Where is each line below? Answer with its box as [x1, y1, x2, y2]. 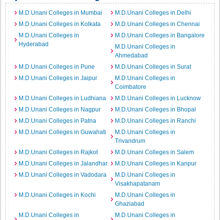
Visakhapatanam [115, 180, 160, 187]
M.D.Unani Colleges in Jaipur [19, 75, 98, 82]
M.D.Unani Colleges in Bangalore [115, 32, 205, 39]
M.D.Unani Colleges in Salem [115, 149, 194, 156]
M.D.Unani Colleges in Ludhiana [19, 95, 107, 102]
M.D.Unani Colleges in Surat [115, 63, 191, 70]
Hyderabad [19, 41, 49, 48]
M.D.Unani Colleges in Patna [19, 117, 97, 124]
